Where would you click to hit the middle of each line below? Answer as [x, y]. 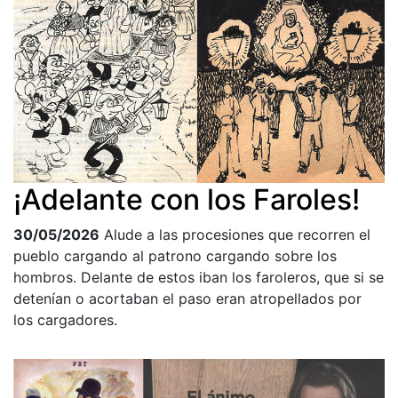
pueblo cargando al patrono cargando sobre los [175, 256]
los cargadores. [65, 320]
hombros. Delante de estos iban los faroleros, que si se [199, 278]
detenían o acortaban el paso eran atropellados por [187, 299]
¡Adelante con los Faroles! [187, 200]
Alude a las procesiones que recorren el [237, 235]
